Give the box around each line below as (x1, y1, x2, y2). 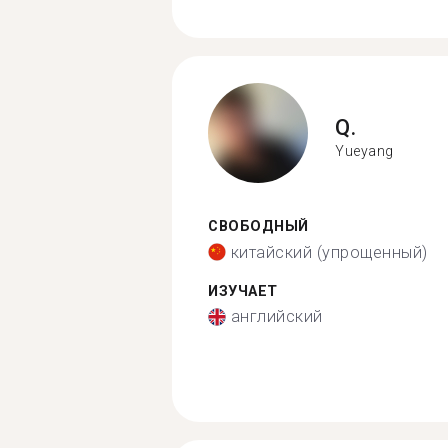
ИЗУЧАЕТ (208, 282, 278, 300)
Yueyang (335, 142, 394, 159)
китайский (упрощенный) (230, 242, 428, 262)
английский (230, 307, 323, 326)
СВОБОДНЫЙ (208, 218, 309, 235)
